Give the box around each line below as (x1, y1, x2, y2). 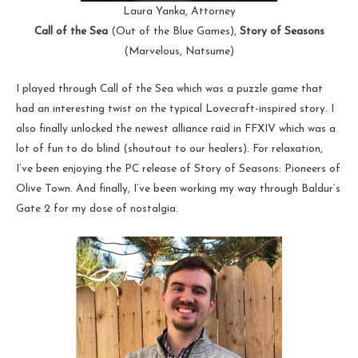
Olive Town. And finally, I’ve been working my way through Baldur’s (16, 183, 340, 194)
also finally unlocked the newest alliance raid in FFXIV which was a (16, 123, 336, 134)
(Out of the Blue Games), (107, 26, 240, 37)
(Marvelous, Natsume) (124, 46, 234, 57)
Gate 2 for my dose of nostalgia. (16, 203, 178, 214)
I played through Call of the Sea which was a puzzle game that (16, 83, 323, 94)
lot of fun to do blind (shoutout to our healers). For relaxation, (16, 143, 323, 154)
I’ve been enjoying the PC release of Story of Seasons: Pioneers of (16, 163, 340, 174)
